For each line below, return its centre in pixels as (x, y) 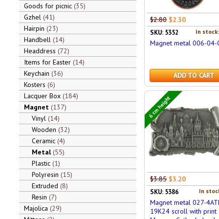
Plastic (42, 163)
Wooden (45, 130)
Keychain (37, 73)
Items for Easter (48, 62)
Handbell (38, 40)
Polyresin (46, 175)
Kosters (35, 85)
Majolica (37, 208)
